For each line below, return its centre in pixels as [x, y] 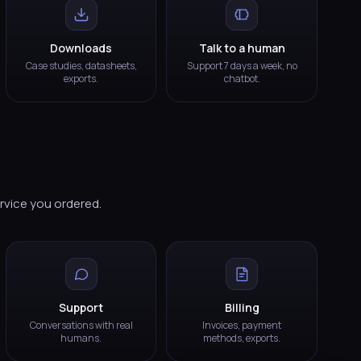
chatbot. [242, 78]
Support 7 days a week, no [242, 65]
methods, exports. [242, 338]
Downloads [81, 48]
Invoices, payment [242, 325]
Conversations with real [81, 325]
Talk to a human [242, 48]
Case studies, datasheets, [81, 65]
